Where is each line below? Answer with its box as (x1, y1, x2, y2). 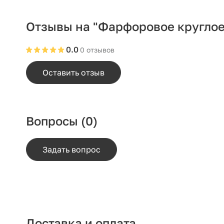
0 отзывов (80, 45, 114, 54)
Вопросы (26, 113, 81, 128)
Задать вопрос (42, 144, 100, 154)
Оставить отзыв (42, 67, 104, 77)
